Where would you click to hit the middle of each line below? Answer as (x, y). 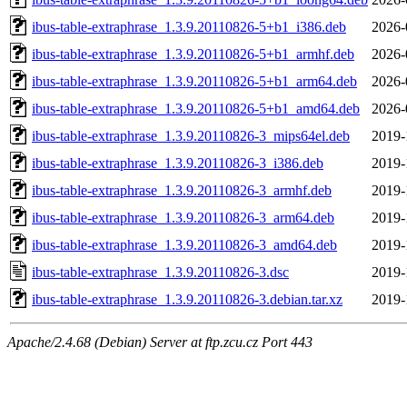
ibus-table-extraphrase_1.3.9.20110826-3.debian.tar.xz (187, 299)
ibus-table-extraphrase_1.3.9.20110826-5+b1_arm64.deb (194, 81)
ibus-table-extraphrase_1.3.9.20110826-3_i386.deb (178, 163)
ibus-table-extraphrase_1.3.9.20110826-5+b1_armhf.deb (193, 54)
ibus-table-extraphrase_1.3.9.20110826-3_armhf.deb (182, 190)
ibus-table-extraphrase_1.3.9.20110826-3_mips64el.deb (191, 135)
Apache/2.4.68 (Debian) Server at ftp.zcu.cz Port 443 (160, 342)
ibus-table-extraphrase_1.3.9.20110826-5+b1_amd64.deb (196, 108)
